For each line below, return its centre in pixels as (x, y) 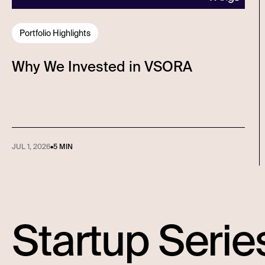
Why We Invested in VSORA (102, 66)
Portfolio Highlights (55, 33)
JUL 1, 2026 (31, 146)
